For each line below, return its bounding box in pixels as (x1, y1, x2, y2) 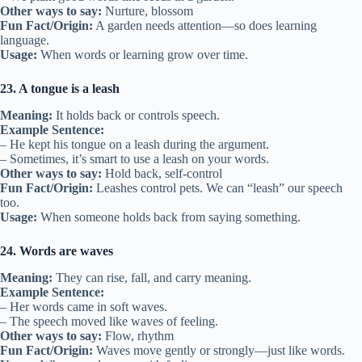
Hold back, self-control (102, 166, 222, 181)
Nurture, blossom (102, 4, 193, 19)
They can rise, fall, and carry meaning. (53, 270, 251, 284)
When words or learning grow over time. (37, 48, 248, 62)
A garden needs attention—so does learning (93, 19, 317, 33)
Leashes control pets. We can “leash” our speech (93, 181, 343, 196)
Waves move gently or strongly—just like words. (93, 343, 345, 357)
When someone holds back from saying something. (37, 210, 301, 225)
